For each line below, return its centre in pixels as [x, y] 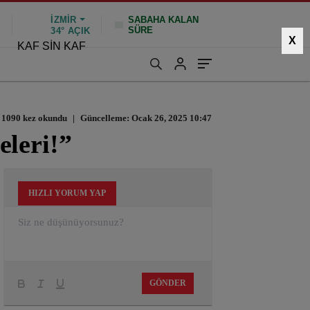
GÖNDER [168, 283]
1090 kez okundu [34, 118]
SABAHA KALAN [163, 19]
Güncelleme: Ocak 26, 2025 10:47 [145, 118]
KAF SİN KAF [52, 46]
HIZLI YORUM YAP [67, 193]
